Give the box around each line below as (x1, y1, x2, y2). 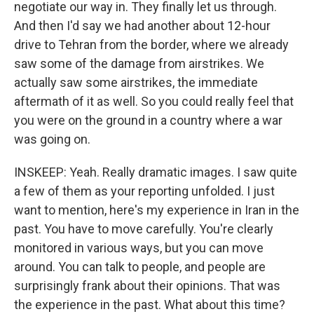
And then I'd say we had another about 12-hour (14, 18, 271, 33)
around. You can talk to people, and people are (14, 259, 266, 274)
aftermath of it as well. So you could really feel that (14, 94, 294, 109)
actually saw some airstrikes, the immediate (14, 75, 258, 90)
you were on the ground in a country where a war (14, 113, 282, 128)
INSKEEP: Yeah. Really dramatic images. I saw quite (14, 165, 297, 179)
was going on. (14, 132, 90, 146)
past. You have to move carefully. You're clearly (14, 221, 273, 236)
